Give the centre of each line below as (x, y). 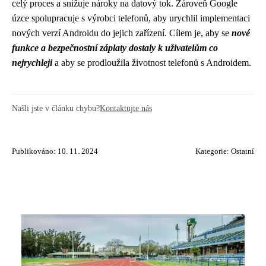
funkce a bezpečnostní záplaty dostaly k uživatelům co (115, 47)
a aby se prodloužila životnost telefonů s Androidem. (152, 62)
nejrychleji (32, 62)
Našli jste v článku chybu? (56, 108)
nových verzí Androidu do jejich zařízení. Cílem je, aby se (122, 33)
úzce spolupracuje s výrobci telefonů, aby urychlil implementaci (131, 18)
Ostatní (243, 151)
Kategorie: (213, 151)
